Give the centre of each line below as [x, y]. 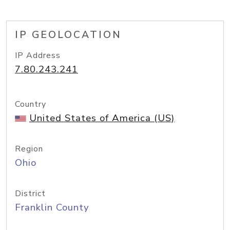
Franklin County [52, 207]
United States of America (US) [102, 118]
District [30, 194]
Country [31, 104]
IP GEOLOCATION [68, 35]
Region [29, 149]
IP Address [38, 55]
